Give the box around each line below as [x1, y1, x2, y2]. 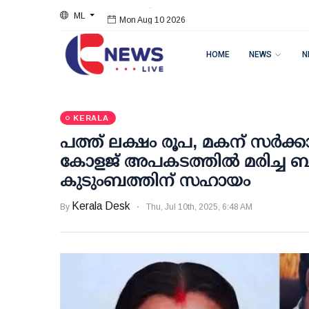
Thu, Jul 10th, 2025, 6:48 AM [146, 202, 252, 212]
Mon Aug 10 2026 [119, 12, 186, 21]
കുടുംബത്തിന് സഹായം [60, 171, 250, 190]
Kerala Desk [72, 200, 130, 212]
